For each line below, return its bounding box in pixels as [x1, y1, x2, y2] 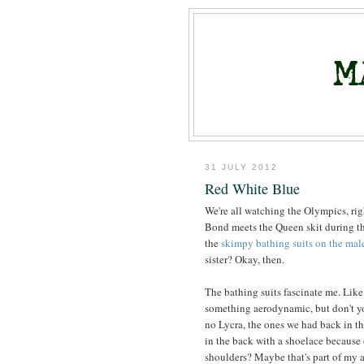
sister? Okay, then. [205, 251, 284, 266]
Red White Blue [205, 178, 300, 198]
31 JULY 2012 [205, 162, 279, 172]
